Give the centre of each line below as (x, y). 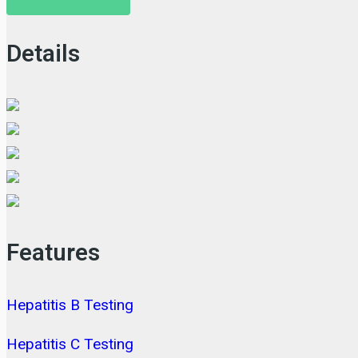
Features (53, 254)
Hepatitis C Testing (70, 344)
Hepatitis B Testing (70, 305)
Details (43, 55)
